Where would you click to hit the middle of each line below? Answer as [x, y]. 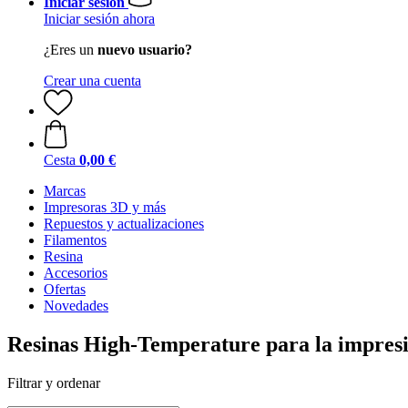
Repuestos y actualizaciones [124, 224]
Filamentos [75, 240]
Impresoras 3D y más [105, 207]
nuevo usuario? [145, 50]
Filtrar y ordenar [54, 382]
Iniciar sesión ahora [99, 19]
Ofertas [65, 289]
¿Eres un [71, 50]
